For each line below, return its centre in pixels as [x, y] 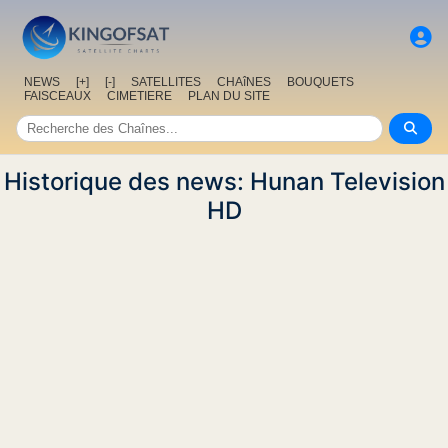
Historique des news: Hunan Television [224, 182]
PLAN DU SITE [229, 96]
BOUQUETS [320, 82]
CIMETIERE [139, 96]
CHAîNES [244, 82]
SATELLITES [166, 82]
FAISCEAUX [57, 96]
